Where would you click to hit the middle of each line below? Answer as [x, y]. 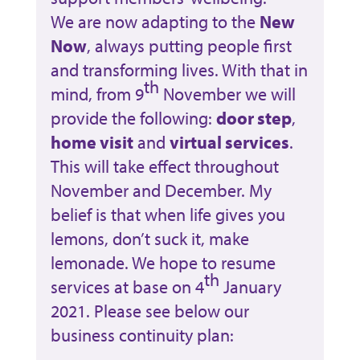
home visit [92, 142]
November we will [227, 94]
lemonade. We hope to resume [163, 262]
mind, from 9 [97, 94]
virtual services [229, 142]
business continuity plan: [142, 335]
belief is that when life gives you [168, 214]
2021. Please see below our [149, 311]
